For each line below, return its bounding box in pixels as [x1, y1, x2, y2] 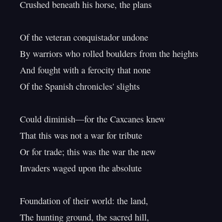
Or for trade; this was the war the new [20, 146, 156, 158]
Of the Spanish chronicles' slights [20, 80, 140, 92]
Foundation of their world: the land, [20, 195, 148, 207]
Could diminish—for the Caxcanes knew [20, 113, 165, 125]
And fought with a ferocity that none [20, 64, 151, 76]
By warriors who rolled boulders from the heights [20, 48, 198, 59]
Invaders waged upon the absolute [20, 162, 142, 174]
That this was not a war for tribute [20, 129, 142, 141]
